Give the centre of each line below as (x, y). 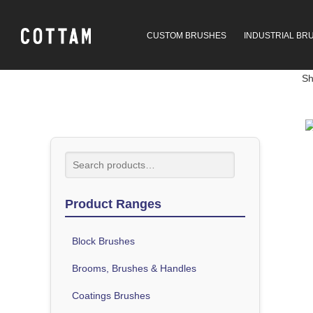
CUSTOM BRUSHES (187, 36)
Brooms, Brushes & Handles (134, 268)
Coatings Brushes (111, 295)
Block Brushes (103, 241)
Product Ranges (113, 204)
